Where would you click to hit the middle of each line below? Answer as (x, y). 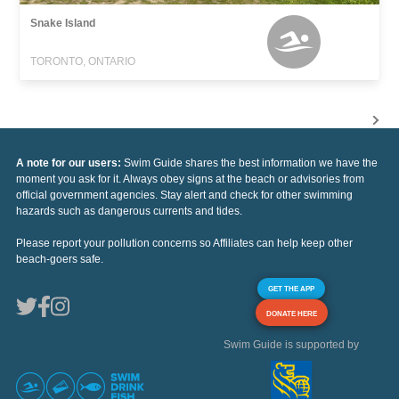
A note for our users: (70, 163)
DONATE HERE (291, 314)
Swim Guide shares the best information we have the (251, 163)
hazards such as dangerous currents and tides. (129, 212)
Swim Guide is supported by (291, 345)
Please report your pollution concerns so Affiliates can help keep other (184, 244)
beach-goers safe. (60, 260)
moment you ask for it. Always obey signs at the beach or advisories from (190, 179)
